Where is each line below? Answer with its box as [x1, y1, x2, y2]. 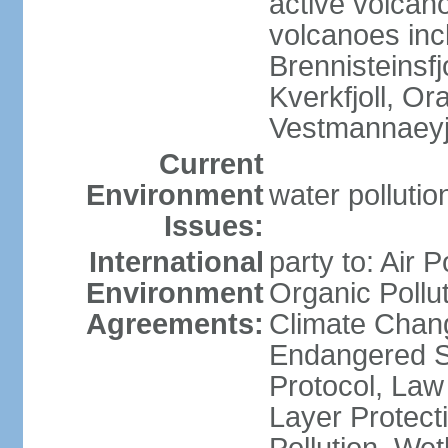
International [88, 246, 264, 278]
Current [158, 148, 264, 180]
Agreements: [85, 308, 264, 340]
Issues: [163, 210, 264, 242]
